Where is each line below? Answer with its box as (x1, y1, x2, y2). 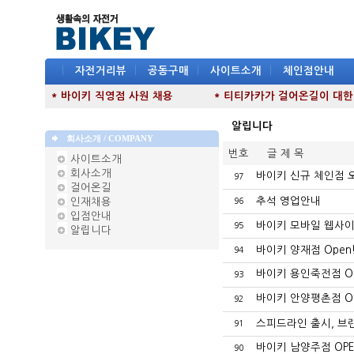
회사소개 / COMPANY (59, 134, 153, 143)
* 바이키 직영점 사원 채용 (51, 91, 176, 101)
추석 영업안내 (256, 196, 321, 206)
